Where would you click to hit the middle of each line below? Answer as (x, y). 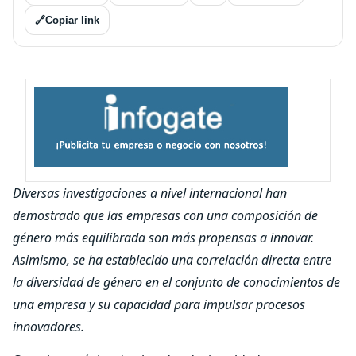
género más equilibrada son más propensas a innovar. (163, 238)
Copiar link (72, 20)
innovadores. (48, 327)
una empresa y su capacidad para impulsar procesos (159, 304)
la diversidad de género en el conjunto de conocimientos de (176, 282)
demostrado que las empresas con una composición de (165, 215)
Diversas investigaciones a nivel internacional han (150, 193)
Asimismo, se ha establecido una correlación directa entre (172, 260)
